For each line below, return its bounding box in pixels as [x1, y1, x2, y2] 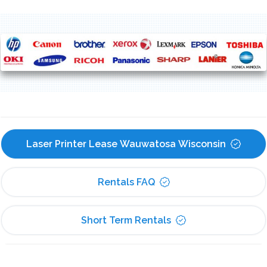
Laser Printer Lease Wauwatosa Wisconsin [26, 138, 226, 150]
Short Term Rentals [81, 214, 171, 226]
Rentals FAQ [97, 176, 155, 188]
